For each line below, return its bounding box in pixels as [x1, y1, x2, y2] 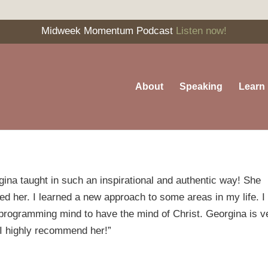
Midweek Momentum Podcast [41, 25, 176, 36]
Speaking [179, 81, 223, 92]
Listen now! [176, 25, 227, 36]
